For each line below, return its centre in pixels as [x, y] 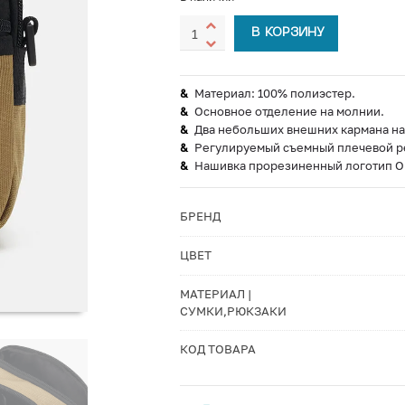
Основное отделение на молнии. [289, 111]
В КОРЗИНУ [287, 33]
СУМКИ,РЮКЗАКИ [233, 311]
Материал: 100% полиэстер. [274, 93]
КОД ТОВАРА [217, 349]
